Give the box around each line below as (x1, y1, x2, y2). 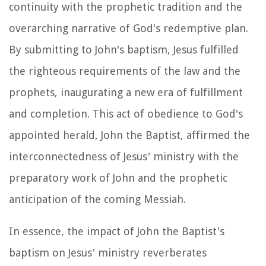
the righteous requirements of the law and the (9, 64, 240, 77)
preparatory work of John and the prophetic (9, 171, 227, 184)
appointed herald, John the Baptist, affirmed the (9, 128, 250, 141)
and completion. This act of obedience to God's (9, 107, 243, 120)
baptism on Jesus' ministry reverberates (9, 246, 207, 259)
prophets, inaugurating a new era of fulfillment (9, 85, 243, 99)
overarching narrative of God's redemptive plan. (9, 21, 248, 34)
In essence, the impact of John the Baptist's (9, 224, 224, 237)
